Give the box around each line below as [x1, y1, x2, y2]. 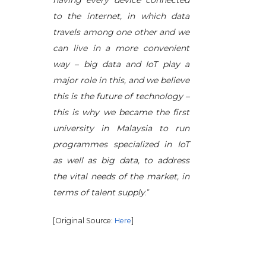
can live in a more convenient [53, 43, 189, 53]
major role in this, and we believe [53, 75, 189, 85]
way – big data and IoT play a [53, 59, 189, 69]
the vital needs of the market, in [53, 171, 189, 182]
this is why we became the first [53, 107, 189, 118]
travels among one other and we [53, 27, 189, 37]
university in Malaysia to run [53, 123, 189, 134]
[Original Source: [53, 216, 115, 225]
